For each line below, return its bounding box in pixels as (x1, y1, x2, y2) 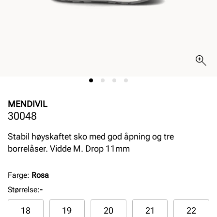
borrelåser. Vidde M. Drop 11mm (8, 143, 130, 154)
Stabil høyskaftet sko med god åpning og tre (8, 131, 174, 141)
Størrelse (8, 185, 37, 194)
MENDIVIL (8, 99, 47, 109)
